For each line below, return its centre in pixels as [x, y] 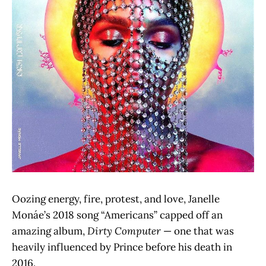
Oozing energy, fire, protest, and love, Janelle [116, 199]
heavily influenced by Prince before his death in [122, 247]
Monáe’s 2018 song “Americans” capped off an [117, 215]
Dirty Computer [124, 231]
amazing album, [50, 231]
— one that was [197, 231]
